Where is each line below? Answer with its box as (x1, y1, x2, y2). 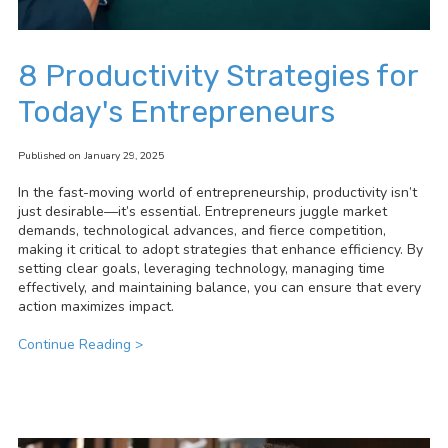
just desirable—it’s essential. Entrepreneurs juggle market (18, 202, 387, 222)
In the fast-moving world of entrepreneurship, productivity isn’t (18, 183, 417, 203)
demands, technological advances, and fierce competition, (18, 221, 386, 241)
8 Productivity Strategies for (18, 58, 418, 95)
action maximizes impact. (18, 297, 174, 317)
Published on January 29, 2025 (18, 148, 164, 164)
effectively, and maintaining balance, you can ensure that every (18, 278, 421, 298)
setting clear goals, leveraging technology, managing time (18, 259, 385, 279)
